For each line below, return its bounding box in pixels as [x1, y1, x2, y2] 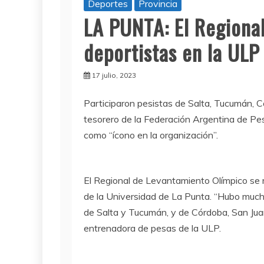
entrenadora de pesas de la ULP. [84, 222, 221, 235]
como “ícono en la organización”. [84, 129, 218, 141]
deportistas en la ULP [84, 37, 259, 68]
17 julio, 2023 [92, 71, 136, 80]
